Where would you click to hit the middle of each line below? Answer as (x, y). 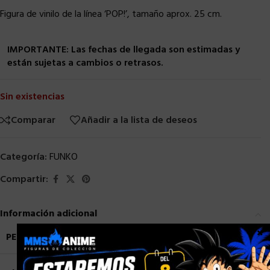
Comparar (33, 120)
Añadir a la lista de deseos (139, 120)
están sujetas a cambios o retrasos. (85, 64)
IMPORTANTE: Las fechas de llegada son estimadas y (124, 50)
